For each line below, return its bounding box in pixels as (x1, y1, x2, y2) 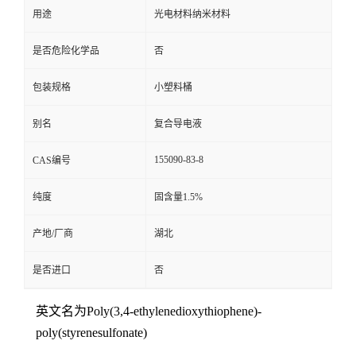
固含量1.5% (154, 192, 203, 203)
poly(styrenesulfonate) (36, 326, 147, 340)
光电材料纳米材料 (154, 9, 230, 21)
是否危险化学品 (33, 45, 99, 57)
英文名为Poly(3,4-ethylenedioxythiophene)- (36, 304, 261, 319)
